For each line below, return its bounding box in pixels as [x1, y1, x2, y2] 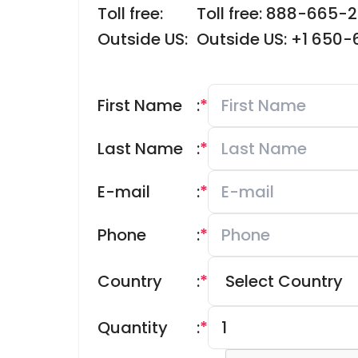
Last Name [97, 137, 183, 160]
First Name [97, 94, 182, 117]
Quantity [97, 316, 168, 339]
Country [97, 270, 162, 292]
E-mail [97, 181, 150, 203]
